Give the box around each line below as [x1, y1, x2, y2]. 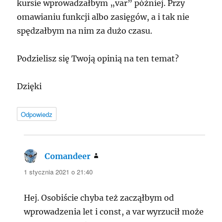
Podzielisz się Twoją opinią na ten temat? [17, 54, 179, 64]
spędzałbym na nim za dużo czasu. [17, 26, 153, 36]
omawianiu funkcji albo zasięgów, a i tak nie [17, 12, 190, 22]
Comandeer [45, 151, 91, 162]
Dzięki [17, 81, 42, 92]
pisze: [99, 151, 122, 162]
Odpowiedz [21, 110, 53, 119]
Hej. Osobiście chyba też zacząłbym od [24, 193, 174, 203]
